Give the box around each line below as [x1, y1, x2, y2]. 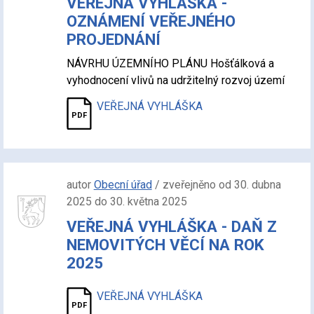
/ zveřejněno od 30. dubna [151, 178, 281, 191]
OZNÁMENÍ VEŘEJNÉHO [66, 12, 235, 30]
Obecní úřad [93, 178, 152, 191]
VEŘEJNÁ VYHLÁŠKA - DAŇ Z [66, 217, 277, 235]
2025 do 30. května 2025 [66, 195, 187, 208]
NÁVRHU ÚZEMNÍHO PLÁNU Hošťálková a [66, 57, 274, 70]
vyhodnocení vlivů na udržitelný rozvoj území [66, 74, 287, 87]
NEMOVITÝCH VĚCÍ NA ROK [66, 235, 264, 254]
